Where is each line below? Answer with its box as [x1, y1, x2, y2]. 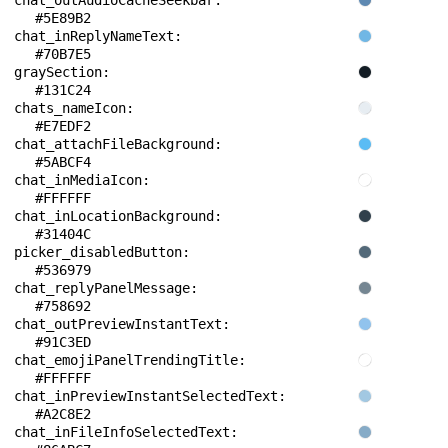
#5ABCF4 [35, 154, 91, 170]
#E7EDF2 [35, 118, 91, 134]
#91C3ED [35, 334, 91, 350]
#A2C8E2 [35, 406, 91, 422]
